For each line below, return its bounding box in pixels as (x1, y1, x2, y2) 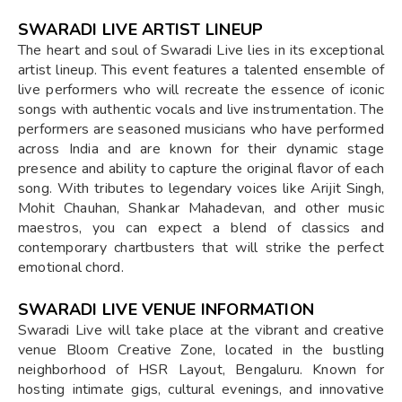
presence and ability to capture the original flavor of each (18, 158, 384, 179)
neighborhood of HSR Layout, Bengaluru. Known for (18, 359, 384, 380)
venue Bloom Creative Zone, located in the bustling (18, 339, 384, 360)
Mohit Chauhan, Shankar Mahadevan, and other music (18, 197, 384, 218)
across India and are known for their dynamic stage (18, 138, 384, 159)
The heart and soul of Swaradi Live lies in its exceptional (18, 39, 384, 60)
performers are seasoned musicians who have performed (18, 118, 384, 139)
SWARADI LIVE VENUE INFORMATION (18, 298, 315, 320)
